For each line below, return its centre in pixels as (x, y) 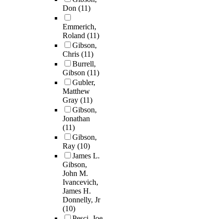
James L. (86, 156)
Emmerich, (79, 27)
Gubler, (84, 83)
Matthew (76, 91)
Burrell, (84, 64)
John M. (75, 174)
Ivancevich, (80, 182)
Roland (75, 36)
